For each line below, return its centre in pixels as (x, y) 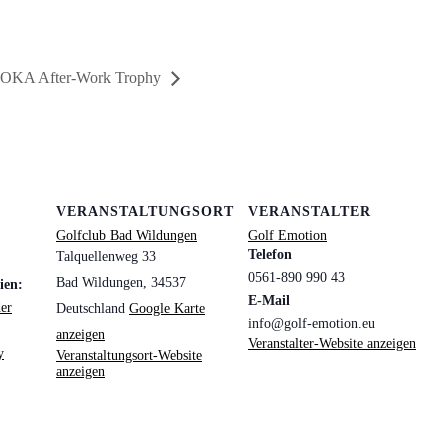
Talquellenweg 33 (106, 256)
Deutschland (90, 308)
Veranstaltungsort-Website (129, 355)
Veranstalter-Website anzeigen (332, 343)
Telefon (270, 254)
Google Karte (167, 308)
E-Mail (269, 300)
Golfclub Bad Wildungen (126, 235)
